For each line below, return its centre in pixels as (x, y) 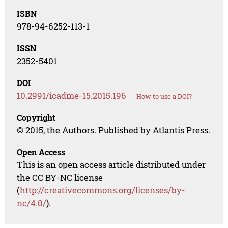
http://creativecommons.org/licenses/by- (103, 190)
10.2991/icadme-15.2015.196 (72, 96)
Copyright (36, 118)
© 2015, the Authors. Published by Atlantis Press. (114, 130)
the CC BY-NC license (60, 178)
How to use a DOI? (164, 96)
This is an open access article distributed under (111, 165)
